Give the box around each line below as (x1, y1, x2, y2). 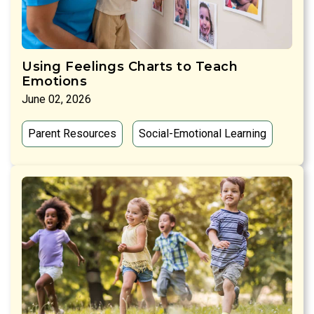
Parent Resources (28, 127, 116, 141)
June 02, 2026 (22, 93, 91, 107)
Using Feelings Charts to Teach (22, 59, 238, 75)
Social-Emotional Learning (139, 127, 266, 141)
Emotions (22, 74, 87, 90)
